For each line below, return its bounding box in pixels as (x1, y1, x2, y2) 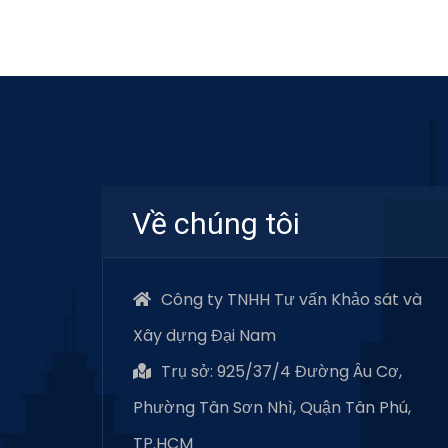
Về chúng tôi (132, 206, 300, 242)
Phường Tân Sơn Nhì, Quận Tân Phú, (133, 396, 411, 420)
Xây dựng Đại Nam (133, 324, 276, 348)
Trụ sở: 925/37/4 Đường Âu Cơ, (161, 360, 402, 384)
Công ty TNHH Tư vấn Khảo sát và (161, 288, 422, 312)
